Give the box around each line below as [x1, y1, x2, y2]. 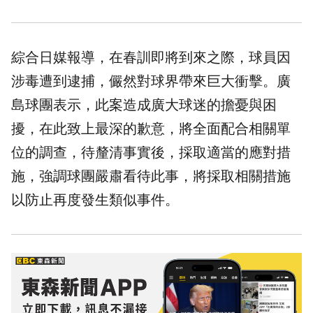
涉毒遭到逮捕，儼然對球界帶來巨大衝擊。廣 [11, 73, 291, 89]
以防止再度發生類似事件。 [11, 192, 179, 208]
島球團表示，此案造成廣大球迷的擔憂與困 [11, 97, 277, 113]
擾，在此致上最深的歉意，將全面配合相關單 [11, 121, 291, 137]
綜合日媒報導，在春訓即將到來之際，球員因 [11, 50, 291, 66]
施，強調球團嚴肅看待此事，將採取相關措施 [11, 168, 291, 184]
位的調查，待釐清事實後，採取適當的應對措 [11, 145, 291, 161]
